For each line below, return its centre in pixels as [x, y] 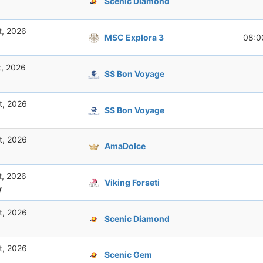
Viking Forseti [132, 182]
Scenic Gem [128, 254]
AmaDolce [125, 146]
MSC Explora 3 [134, 37]
